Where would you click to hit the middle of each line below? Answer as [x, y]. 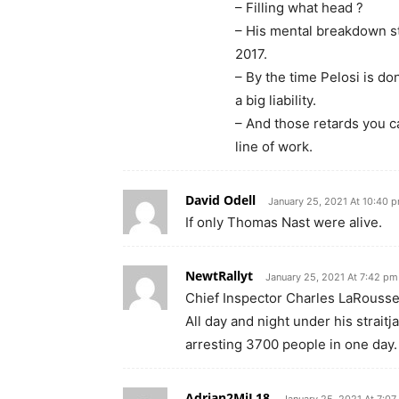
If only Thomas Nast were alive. [284, 222]
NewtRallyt [219, 275]
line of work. [274, 146]
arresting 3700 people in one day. [291, 344]
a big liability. [276, 100]
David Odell [220, 199]
